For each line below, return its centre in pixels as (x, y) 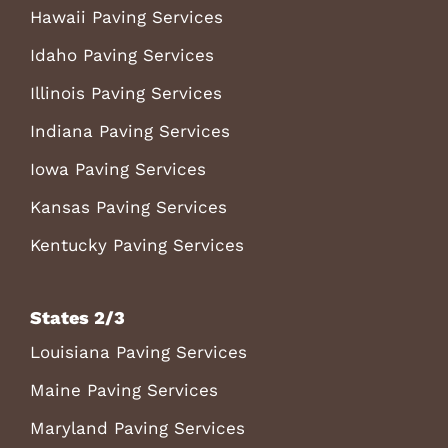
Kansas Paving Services (128, 206)
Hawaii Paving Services (126, 16)
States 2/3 (77, 317)
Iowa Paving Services (117, 168)
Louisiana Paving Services (138, 351)
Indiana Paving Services (129, 130)
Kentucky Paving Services (136, 244)
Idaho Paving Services (121, 54)
